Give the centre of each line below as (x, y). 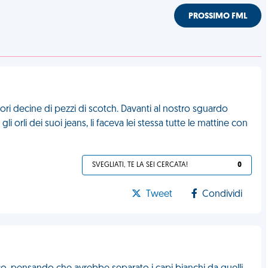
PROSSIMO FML (218, 16)
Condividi (223, 194)
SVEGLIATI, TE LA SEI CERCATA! (140, 165)
